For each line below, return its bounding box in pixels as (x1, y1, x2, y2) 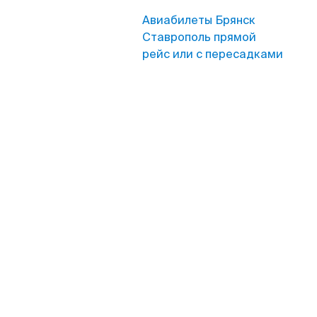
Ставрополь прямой (142, 30, 256, 45)
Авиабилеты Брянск (142, 13, 255, 28)
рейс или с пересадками (142, 47, 283, 62)
